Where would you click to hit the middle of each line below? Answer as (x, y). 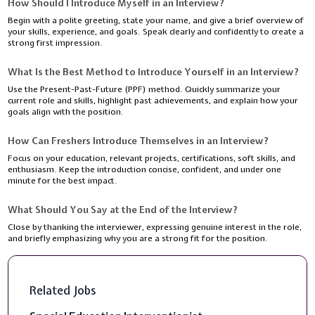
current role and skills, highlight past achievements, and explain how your (153, 101)
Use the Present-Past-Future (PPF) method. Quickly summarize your (144, 90)
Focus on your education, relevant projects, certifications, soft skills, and (152, 159)
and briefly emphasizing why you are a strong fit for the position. (138, 239)
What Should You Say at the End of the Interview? (123, 210)
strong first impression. (56, 43)
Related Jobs (63, 291)
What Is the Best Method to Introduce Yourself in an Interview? (154, 72)
